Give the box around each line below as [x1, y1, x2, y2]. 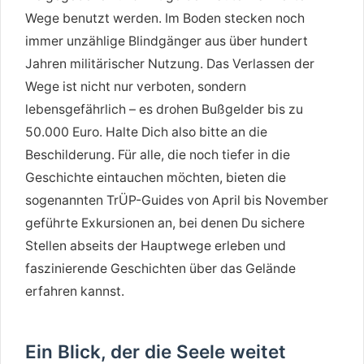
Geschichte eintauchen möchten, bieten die [25, 169, 286, 185]
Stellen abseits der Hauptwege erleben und [25, 237, 286, 253]
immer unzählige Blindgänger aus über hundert [25, 32, 308, 49]
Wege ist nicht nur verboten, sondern [25, 78, 246, 94]
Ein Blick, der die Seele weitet [25, 340, 286, 362]
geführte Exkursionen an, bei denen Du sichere [25, 214, 305, 231]
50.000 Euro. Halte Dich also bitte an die [25, 123, 267, 140]
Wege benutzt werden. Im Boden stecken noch [25, 10, 305, 26]
